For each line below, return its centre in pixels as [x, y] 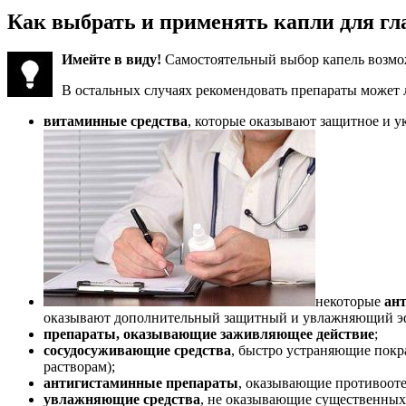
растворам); [79, 367]
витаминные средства [116, 121]
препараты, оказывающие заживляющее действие [209, 334]
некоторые [350, 302]
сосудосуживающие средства [137, 351]
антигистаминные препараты [141, 383]
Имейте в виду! [113, 60]
